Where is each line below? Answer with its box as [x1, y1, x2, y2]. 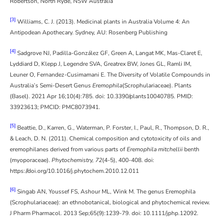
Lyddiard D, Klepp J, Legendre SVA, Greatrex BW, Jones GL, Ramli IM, [10, 60, 192, 68]
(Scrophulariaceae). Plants [122, 82, 192, 90]
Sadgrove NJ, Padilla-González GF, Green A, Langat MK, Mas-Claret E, [16, 49, 202, 57]
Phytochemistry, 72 [50, 156, 102, 165]
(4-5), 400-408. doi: [102, 156, 154, 165]
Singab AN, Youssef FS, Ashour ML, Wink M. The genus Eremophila [16, 188, 195, 196]
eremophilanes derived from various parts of [10, 145, 127, 154]
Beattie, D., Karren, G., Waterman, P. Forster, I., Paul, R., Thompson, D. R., [16, 124, 209, 132]
